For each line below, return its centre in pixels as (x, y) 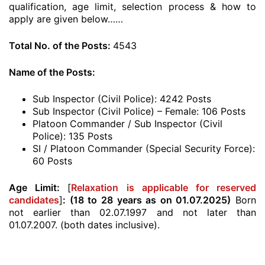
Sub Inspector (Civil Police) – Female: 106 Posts (139, 111)
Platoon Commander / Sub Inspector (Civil (127, 124)
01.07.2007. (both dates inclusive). (86, 225)
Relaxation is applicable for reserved (164, 188)
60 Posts (52, 161)
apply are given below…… (66, 19)
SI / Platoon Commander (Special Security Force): (144, 148)
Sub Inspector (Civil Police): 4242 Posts (122, 99)
